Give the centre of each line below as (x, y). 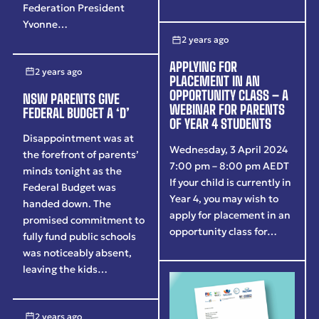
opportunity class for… (224, 231)
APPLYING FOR (204, 67)
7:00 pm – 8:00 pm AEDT (230, 166)
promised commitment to (84, 220)
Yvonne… (46, 25)
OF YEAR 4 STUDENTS (221, 124)
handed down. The (67, 203)
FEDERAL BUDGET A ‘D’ (77, 113)
